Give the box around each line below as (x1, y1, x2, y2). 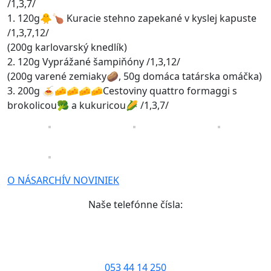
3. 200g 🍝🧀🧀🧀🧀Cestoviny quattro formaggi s (7, 84, 237, 97)
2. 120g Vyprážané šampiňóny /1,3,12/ (7, 55, 180, 68)
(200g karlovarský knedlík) (7, 41, 127, 54)
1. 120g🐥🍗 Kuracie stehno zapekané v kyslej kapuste (7, 11, 256, 25)
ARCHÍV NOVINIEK (36, 174, 119, 187)
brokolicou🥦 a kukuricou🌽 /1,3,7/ (7, 99, 169, 112)
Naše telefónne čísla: (88, 198, 183, 211)
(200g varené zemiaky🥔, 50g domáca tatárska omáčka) (7, 70, 262, 83)
